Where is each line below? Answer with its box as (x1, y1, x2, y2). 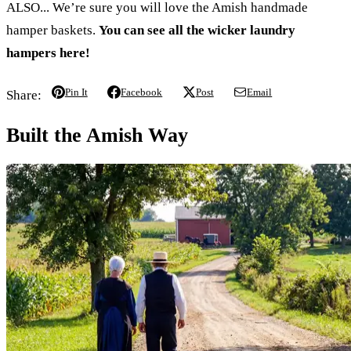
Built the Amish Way (6, 124, 188, 147)
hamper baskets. (6, 22, 99, 38)
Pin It (64, 85, 88, 98)
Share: (6, 87, 42, 103)
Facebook (121, 85, 163, 98)
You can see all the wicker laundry (99, 22, 295, 38)
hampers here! (6, 45, 90, 60)
